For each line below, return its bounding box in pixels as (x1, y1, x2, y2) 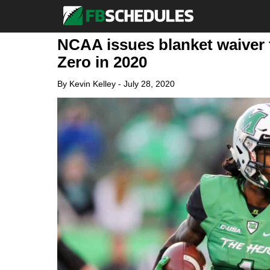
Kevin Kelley (69, 79, 116, 89)
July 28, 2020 (123, 79, 175, 89)
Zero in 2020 (57, 53, 147, 71)
